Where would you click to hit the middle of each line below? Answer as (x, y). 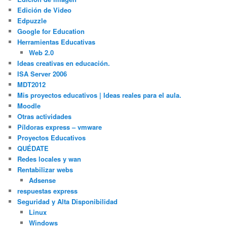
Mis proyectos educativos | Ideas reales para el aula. (100, 95)
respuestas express (48, 191)
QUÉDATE (33, 148)
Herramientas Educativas (56, 42)
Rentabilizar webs (45, 170)
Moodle (29, 106)
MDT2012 (32, 85)
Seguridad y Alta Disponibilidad (68, 202)
